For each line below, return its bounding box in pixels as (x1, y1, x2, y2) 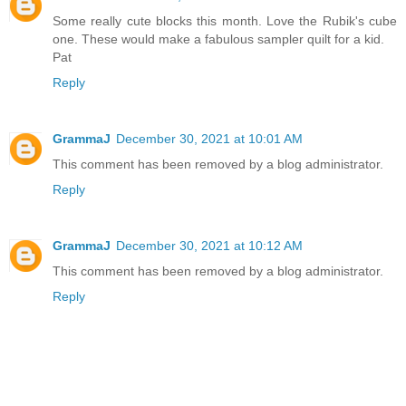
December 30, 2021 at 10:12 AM (116, 238, 303, 254)
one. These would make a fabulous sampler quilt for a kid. (53, 32, 384, 47)
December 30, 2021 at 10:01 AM (116, 131, 303, 147)
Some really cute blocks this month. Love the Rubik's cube (53, 14, 397, 29)
